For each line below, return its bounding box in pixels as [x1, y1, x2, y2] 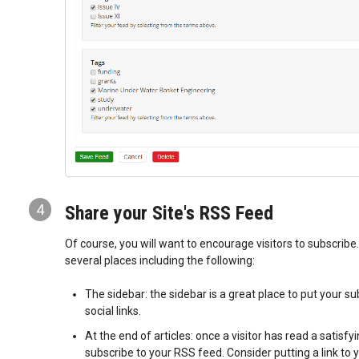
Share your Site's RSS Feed [64, 202, 273, 224]
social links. [84, 304, 143, 317]
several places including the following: [64, 253, 255, 267]
